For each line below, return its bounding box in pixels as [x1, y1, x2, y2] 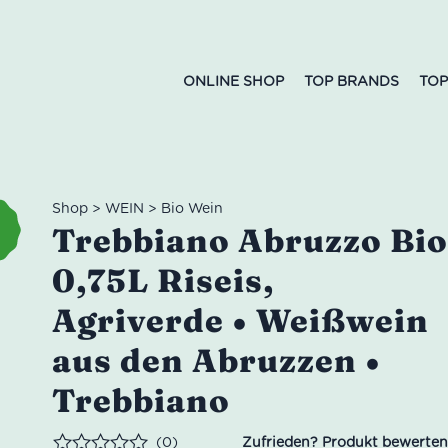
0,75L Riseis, [52, 261, 275, 300]
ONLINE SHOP [183, 73, 284, 89]
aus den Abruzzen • [52, 341, 382, 380]
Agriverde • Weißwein [52, 301, 430, 340]
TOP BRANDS [304, 73, 399, 89]
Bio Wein [161, 200, 224, 216]
